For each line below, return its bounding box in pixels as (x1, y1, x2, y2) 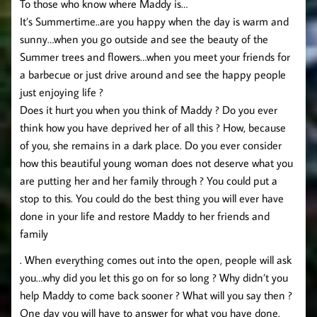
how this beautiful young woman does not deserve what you (20, 156, 293, 171)
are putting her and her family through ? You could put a (20, 173, 277, 188)
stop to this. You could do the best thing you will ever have (20, 191, 284, 206)
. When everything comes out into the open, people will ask (20, 253, 292, 267)
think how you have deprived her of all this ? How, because (20, 120, 286, 135)
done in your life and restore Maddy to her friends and (20, 209, 270, 224)
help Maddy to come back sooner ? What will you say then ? (20, 288, 292, 303)
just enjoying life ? (20, 85, 103, 100)
